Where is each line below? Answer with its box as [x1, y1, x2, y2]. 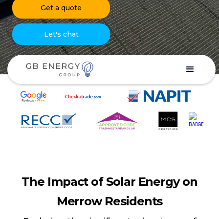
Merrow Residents [56, 194, 163, 208]
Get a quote [41, 3, 82, 12]
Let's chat [44, 30, 79, 39]
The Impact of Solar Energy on [22, 175, 197, 189]
